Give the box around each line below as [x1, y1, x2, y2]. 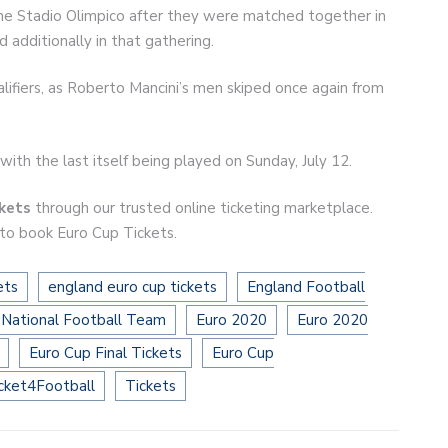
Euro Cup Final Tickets [29, 342, 182, 363]
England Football [247, 276, 365, 297]
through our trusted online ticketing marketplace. [31, 198, 373, 219]
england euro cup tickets [48, 276, 217, 297]
